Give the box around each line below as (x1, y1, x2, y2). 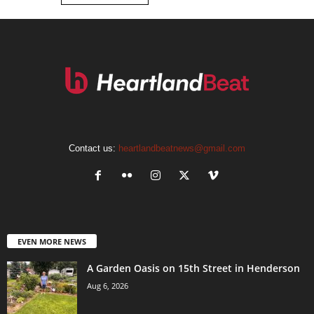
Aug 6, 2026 (87, 280, 128, 292)
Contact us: (69, 143, 118, 154)
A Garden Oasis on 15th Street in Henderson (87, 261, 300, 275)
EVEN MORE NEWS (18, 236, 86, 247)
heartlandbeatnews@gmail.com (118, 143, 245, 154)
